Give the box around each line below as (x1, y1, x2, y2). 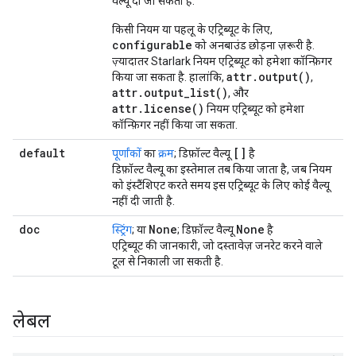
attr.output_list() (112, 85, 228, 100)
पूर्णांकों (112, 147, 141, 160)
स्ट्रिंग (112, 223, 132, 236)
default (19, 145, 65, 161)
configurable (112, 37, 192, 52)
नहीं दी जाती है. (112, 195, 175, 207)
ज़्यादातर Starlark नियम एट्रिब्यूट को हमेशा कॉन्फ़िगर (112, 55, 332, 68)
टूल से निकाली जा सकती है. (112, 255, 223, 268)
